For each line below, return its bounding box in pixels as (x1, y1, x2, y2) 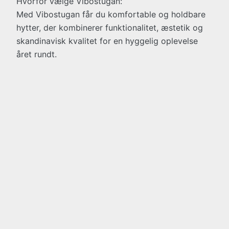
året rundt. (16, 49, 57, 59)
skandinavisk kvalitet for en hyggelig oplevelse (16, 36, 198, 46)
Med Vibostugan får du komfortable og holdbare (16, 9, 205, 19)
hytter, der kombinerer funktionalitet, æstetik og (16, 22, 203, 33)
